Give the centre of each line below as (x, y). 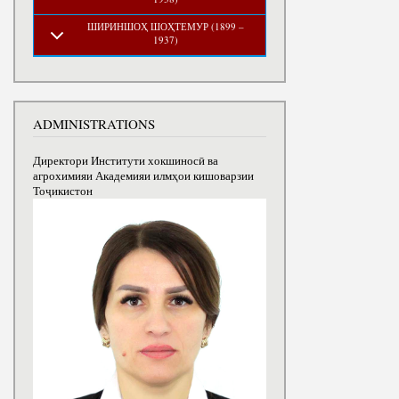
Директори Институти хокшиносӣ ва (126, 160)
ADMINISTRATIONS (94, 124)
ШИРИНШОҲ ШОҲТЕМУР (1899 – (165, 26)
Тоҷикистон (63, 191)
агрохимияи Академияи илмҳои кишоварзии (143, 175)
